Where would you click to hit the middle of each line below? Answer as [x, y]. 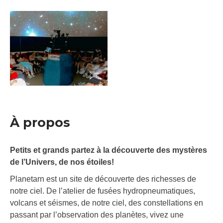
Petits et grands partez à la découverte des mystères [109, 150]
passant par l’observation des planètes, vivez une [97, 215]
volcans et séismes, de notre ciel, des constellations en [107, 203]
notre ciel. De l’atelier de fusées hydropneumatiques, [103, 191]
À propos [40, 123]
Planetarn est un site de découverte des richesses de [103, 179]
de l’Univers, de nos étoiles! [62, 162]
